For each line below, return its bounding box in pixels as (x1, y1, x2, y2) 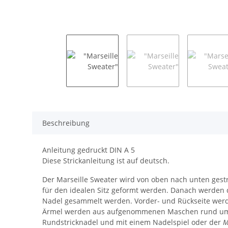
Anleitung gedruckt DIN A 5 (42, 145, 135, 155)
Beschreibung (42, 118, 90, 128)
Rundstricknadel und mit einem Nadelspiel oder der (42, 217, 223, 227)
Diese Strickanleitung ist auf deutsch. (42, 155, 169, 165)
